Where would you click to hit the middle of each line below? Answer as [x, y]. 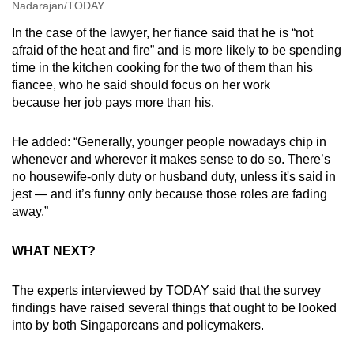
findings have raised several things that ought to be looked [174, 308]
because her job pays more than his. [113, 103]
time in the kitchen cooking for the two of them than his [162, 68]
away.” [30, 212]
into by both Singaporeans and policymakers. [138, 326]
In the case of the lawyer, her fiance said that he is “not [162, 33]
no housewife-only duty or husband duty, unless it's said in [174, 177]
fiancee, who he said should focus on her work [141, 85]
